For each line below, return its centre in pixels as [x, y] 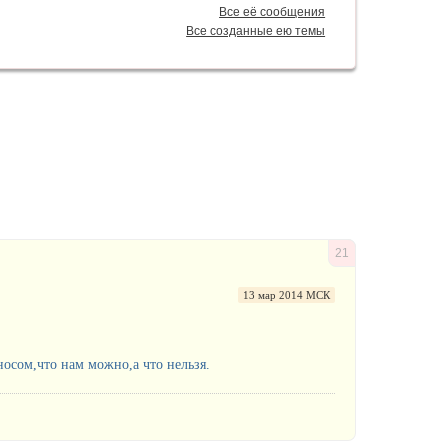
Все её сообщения [272, 11]
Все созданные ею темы [256, 30]
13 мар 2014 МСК [287, 294]
